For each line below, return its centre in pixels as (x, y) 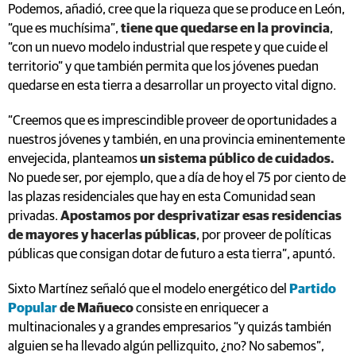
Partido (313, 289)
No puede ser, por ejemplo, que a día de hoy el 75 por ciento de (177, 178)
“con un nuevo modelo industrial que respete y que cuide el (168, 48)
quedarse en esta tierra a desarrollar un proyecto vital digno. (172, 86)
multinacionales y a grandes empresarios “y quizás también (170, 327)
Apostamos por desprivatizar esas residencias (201, 216)
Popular (34, 308)
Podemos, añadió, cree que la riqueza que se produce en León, (176, 10)
